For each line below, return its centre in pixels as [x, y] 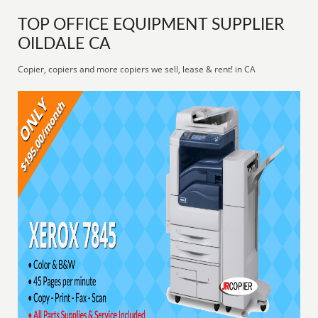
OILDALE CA [65, 44]
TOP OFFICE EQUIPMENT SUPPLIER [151, 25]
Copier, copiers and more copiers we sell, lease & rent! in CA [137, 69]
